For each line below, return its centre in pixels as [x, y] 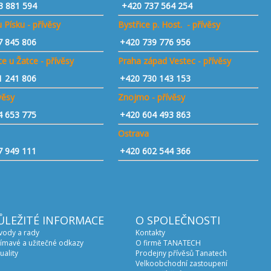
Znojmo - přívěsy [152, 97]
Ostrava [134, 133]
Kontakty [150, 233]
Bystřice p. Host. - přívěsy [169, 24]
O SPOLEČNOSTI [178, 220]
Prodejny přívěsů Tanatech [181, 253]
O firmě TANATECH [168, 243]
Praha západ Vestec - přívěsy [175, 61]
